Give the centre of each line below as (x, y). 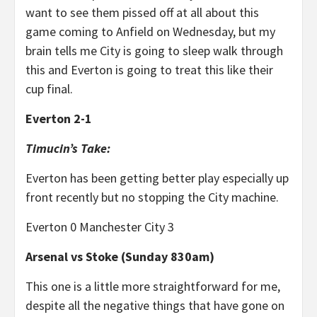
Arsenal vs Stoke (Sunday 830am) (120, 257)
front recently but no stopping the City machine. (154, 197)
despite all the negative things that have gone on (155, 305)
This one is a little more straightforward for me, (153, 286)
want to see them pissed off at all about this (142, 12)
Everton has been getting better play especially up (157, 178)
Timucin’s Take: (68, 148)
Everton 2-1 (59, 119)
